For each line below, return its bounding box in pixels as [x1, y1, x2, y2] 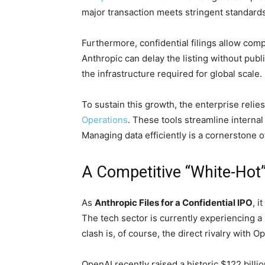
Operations [82, 114, 128, 126]
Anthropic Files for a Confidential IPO [95, 197, 253, 209]
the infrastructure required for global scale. [82, 68, 262, 80]
